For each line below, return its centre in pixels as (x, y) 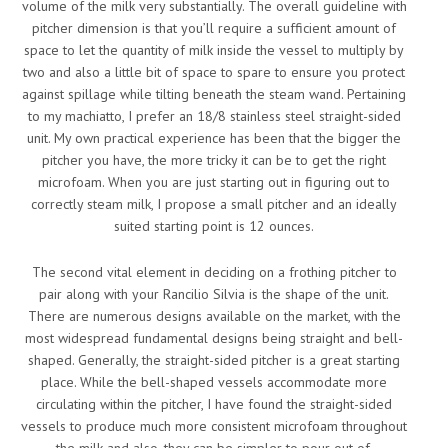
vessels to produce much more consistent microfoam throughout (214, 426)
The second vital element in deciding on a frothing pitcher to (214, 272)
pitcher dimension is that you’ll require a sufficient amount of (214, 28)
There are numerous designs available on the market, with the (214, 316)
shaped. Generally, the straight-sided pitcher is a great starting (214, 360)
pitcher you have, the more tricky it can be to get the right (214, 160)
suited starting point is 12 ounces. (214, 226)
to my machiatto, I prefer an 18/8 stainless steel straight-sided (214, 116)
